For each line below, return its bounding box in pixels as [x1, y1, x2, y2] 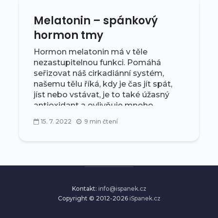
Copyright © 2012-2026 [57, 195, 129, 202]
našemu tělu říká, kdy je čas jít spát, [34, 79, 172, 89]
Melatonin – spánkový [34, 13, 158, 28]
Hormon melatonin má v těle [34, 47, 147, 56]
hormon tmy [34, 28, 103, 43]
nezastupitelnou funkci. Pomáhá [34, 58, 161, 67]
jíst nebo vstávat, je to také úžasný [34, 90, 169, 99]
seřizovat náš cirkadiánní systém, [34, 69, 164, 78]
